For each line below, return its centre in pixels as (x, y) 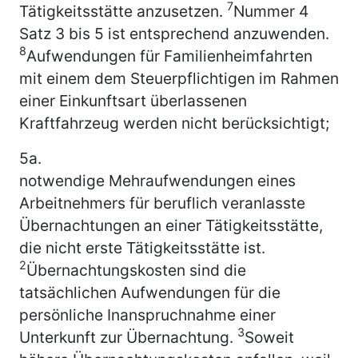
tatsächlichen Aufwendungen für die (150, 292)
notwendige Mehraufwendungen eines (157, 180)
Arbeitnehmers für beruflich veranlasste (162, 203)
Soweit (269, 337)
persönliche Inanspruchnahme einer (147, 314)
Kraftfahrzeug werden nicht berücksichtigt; (174, 123)
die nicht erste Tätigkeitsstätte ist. (142, 247)
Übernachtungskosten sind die (136, 270)
